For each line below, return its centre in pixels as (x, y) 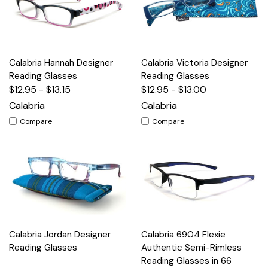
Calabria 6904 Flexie (183, 234)
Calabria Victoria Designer (194, 63)
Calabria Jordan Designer (60, 234)
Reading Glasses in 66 (186, 261)
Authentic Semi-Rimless (191, 247)
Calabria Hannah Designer (61, 63)
